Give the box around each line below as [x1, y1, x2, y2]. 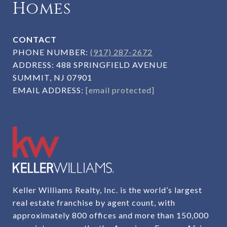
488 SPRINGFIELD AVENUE [56, 60, 168, 70]
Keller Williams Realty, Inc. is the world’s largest [13, 185, 202, 195]
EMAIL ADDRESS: [13, 85, 86, 95]
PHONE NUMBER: [13, 47, 90, 57]
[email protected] [86, 85, 155, 95]
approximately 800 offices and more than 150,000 [13, 210, 209, 220]
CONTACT [13, 34, 57, 45]
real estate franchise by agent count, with [13, 198, 175, 208]
